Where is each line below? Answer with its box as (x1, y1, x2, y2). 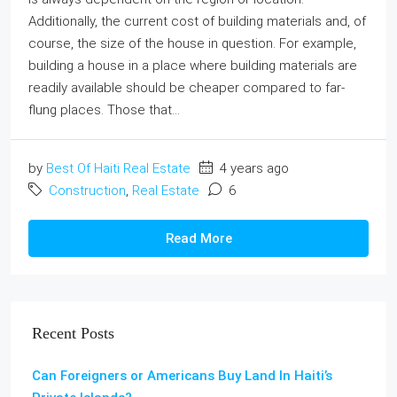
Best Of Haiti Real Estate (46, 160, 191, 177)
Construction (49, 183, 126, 199)
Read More (165, 230, 232, 247)
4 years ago (216, 160, 289, 177)
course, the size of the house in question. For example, (28, 35, 356, 52)
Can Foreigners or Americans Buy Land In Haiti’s (32, 368, 332, 385)
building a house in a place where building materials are (28, 58, 357, 74)
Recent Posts (32, 324, 114, 343)
